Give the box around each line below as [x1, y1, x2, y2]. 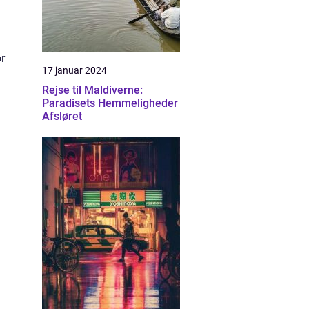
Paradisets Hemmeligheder [42, 97, 178, 110]
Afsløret [42, 110, 82, 123]
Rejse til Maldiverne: [42, 83, 143, 97]
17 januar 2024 [42, 65, 107, 76]
